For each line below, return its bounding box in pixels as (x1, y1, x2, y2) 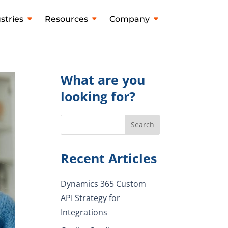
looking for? (61, 87, 136, 105)
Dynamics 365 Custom (61, 178, 147, 189)
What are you (61, 71, 146, 89)
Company (109, 14, 150, 24)
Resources (44, 14, 88, 24)
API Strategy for (61, 192, 121, 204)
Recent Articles (61, 149, 157, 167)
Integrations (61, 206, 108, 218)
